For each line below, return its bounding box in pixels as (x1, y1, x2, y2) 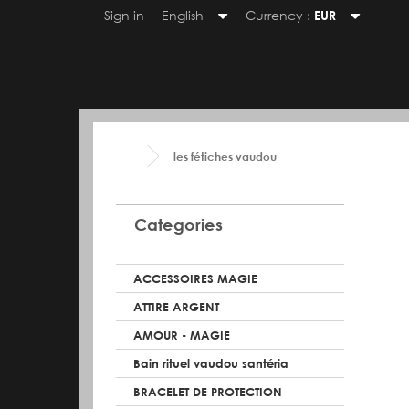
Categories (134, 214, 223, 235)
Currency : (246, 6, 310, 24)
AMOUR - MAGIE (133, 327, 230, 342)
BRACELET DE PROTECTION (133, 383, 282, 399)
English (162, 6, 204, 24)
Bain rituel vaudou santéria (133, 355, 288, 371)
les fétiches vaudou (171, 148, 277, 163)
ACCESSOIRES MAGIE (133, 270, 257, 286)
